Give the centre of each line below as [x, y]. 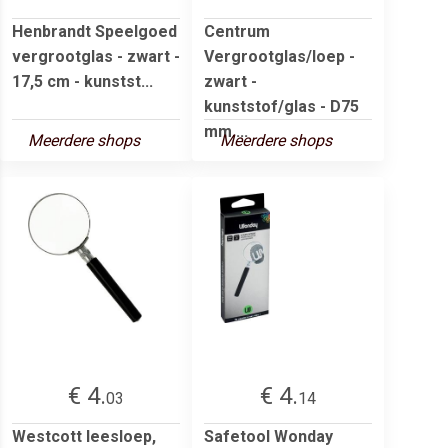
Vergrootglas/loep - [279, 56]
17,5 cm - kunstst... [82, 81]
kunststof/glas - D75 [281, 106]
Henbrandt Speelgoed [94, 31]
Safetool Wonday [268, 436]
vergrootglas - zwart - [96, 56]
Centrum [237, 31]
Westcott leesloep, [84, 436]
